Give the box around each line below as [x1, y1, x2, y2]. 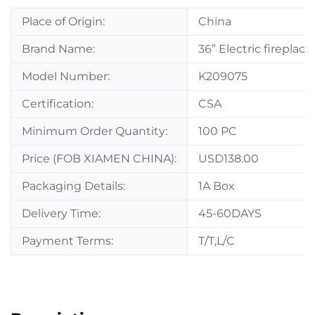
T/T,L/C [198, 233, 235, 247]
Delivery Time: [22, 206, 101, 220]
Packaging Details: [22, 179, 125, 193]
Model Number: [22, 69, 110, 83]
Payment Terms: [22, 233, 113, 247]
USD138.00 [198, 151, 259, 165]
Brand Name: [22, 41, 95, 56]
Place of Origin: [22, 14, 105, 28]
